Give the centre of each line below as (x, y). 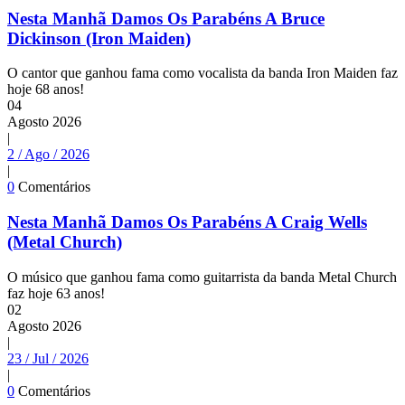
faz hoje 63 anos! (56, 293)
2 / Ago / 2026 (48, 155)
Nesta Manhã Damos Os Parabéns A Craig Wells (187, 222)
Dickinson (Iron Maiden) (99, 38)
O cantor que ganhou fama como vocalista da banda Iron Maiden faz (202, 73)
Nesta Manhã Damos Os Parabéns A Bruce (166, 18)
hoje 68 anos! (46, 89)
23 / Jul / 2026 (48, 358)
